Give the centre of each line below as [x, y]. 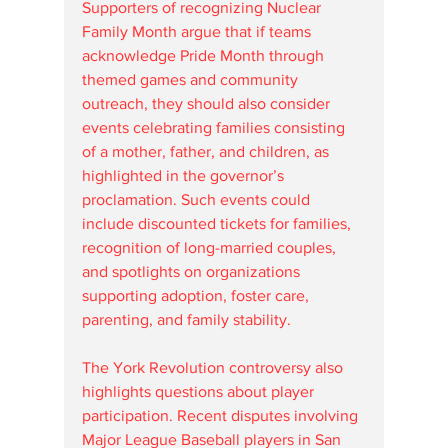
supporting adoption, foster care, [197, 295]
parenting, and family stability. [186, 319]
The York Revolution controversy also [214, 367]
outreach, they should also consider [208, 103]
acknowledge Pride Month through [205, 55]
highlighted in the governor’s [185, 175]
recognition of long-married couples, [211, 247]
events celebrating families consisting [215, 127]
